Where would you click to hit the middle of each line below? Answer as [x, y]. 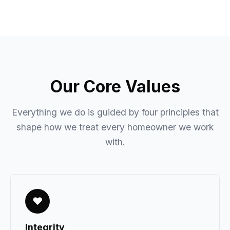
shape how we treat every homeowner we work [115, 127]
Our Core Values [115, 87]
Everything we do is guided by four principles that [115, 112]
